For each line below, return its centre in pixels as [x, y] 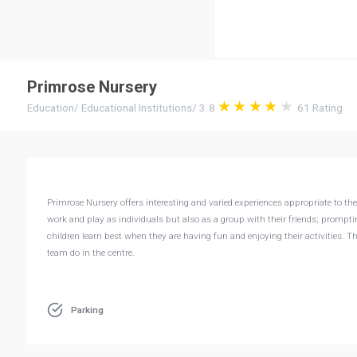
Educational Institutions [136, 108]
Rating [327, 108]
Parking [87, 310]
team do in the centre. [90, 253]
